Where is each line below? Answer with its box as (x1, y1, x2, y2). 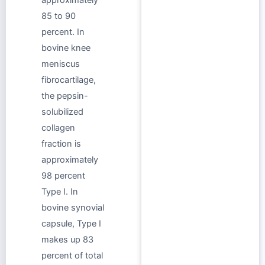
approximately (41, 154, 98, 165)
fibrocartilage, (41, 74, 96, 85)
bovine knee (41, 42, 91, 53)
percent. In (41, 26, 85, 37)
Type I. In (41, 186, 78, 197)
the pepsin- (41, 90, 88, 101)
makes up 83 (41, 234, 93, 245)
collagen (41, 122, 75, 133)
